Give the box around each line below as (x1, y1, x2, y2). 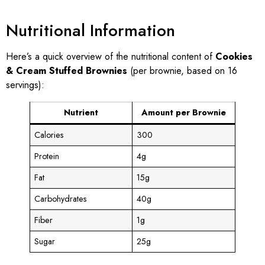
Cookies (215, 49, 253, 63)
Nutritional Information (6, 18, 175, 43)
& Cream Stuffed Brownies (6, 63, 127, 77)
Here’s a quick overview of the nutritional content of (6, 49, 215, 63)
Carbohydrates (34, 192, 88, 205)
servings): (6, 77, 44, 92)
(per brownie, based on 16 (127, 63, 237, 77)
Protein (34, 150, 60, 162)
